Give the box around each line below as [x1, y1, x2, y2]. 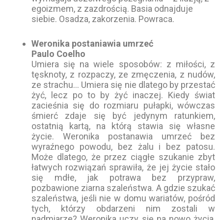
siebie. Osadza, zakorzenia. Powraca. [31, 13, 174, 24]
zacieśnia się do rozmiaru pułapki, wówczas [31, 100, 215, 110]
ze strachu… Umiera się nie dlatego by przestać [31, 79, 215, 90]
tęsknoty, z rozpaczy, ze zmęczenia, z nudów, [31, 69, 215, 80]
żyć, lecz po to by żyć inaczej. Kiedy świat [31, 89, 215, 100]
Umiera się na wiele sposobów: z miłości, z [31, 58, 215, 69]
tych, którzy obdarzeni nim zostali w [31, 203, 215, 214]
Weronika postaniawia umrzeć [31, 38, 153, 49]
